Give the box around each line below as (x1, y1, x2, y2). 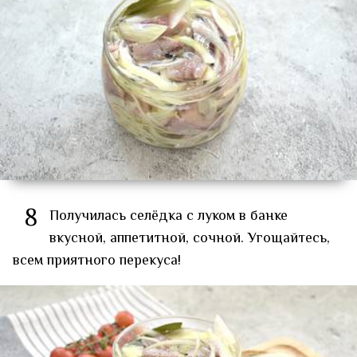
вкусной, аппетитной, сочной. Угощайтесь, (49, 227, 330, 250)
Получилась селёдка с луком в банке (49, 205, 288, 228)
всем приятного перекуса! (13, 249, 181, 273)
